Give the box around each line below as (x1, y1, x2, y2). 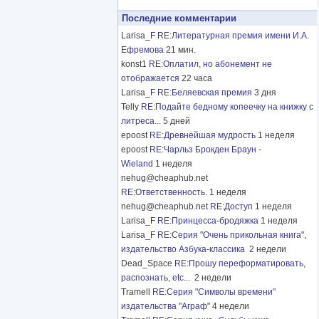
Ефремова (121, 45, 164, 56)
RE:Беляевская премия (157, 88, 252, 98)
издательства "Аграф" (121, 301, 210, 312)
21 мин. (166, 45, 196, 56)
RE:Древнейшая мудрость (150, 130, 256, 141)
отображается (121, 73, 179, 84)
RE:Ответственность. (121, 187, 207, 198)
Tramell (121, 287, 152, 298)
